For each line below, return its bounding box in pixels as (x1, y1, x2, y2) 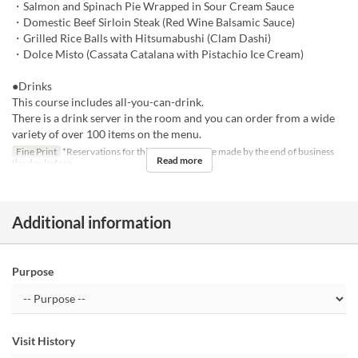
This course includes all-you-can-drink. (12, 95, 204, 109)
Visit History (12, 334, 75, 348)
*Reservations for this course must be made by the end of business (60, 145, 334, 158)
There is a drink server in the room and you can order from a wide (12, 111, 335, 125)
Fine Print (15, 145, 57, 158)
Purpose (12, 265, 54, 279)
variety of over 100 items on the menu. (12, 127, 201, 141)
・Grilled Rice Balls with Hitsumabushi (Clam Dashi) (12, 31, 271, 46)
